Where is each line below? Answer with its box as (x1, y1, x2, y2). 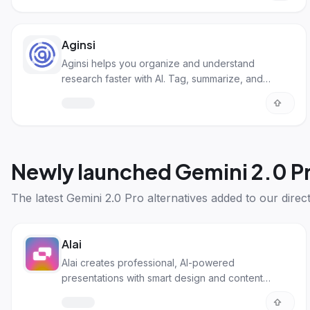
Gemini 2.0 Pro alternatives (66, 191, 208, 205)
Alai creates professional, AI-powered (62, 257, 235, 268)
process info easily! (62, 88, 150, 100)
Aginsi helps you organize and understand (62, 57, 255, 69)
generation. (62, 287, 113, 299)
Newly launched (11, 158, 175, 185)
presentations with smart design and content (62, 272, 263, 284)
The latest (11, 191, 66, 205)
